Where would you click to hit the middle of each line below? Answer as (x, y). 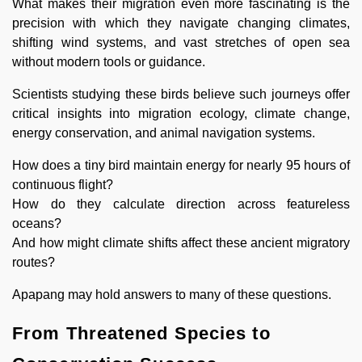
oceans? (37, 223)
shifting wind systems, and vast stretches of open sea (181, 42)
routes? (34, 262)
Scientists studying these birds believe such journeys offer (181, 94)
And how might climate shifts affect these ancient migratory (181, 242)
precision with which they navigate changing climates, (181, 23)
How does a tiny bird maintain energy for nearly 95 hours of (181, 165)
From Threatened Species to (141, 333)
